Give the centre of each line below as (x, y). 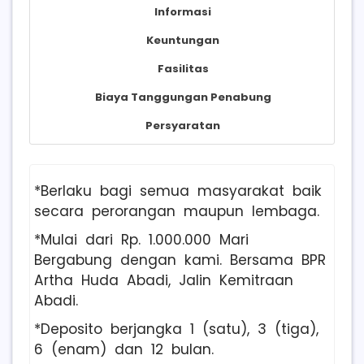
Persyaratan (183, 125)
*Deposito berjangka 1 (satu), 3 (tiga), (176, 329)
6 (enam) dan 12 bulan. (124, 349)
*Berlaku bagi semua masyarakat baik (178, 191)
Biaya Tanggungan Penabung (183, 97)
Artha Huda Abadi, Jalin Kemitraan (164, 280)
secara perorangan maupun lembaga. (177, 211)
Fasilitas (183, 68)
